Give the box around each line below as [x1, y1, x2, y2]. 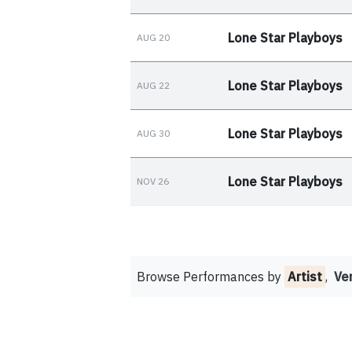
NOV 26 [137, 174, 169, 187]
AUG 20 [137, 31, 170, 43]
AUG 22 [137, 79, 170, 91]
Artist [288, 268, 322, 284]
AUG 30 [137, 126, 170, 139]
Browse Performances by [137, 268, 284, 284]
